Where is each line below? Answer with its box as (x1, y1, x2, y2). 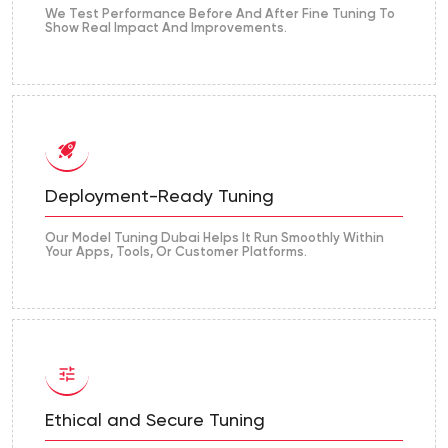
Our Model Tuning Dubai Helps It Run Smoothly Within (45, 232, 384, 246)
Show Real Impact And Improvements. (45, 22, 287, 36)
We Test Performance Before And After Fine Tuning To (45, 8, 395, 22)
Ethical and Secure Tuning (45, 412, 265, 431)
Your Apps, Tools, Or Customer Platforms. (45, 246, 307, 260)
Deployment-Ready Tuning (45, 188, 274, 207)
